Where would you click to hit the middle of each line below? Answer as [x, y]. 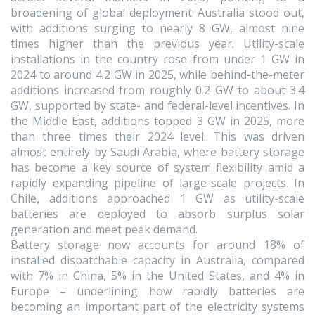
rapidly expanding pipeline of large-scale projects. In [157, 183]
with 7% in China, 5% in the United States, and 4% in [157, 276]
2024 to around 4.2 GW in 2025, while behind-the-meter [157, 75]
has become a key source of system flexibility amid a [157, 168]
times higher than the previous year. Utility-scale [157, 44]
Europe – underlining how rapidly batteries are [157, 291]
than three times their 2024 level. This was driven [157, 137]
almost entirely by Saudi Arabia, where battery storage [157, 152]
